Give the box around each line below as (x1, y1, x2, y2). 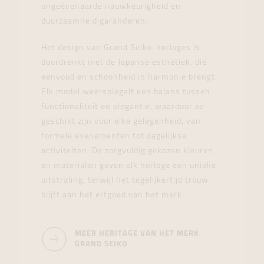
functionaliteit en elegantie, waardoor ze (41, 103, 204, 112)
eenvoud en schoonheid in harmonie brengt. (41, 73, 217, 82)
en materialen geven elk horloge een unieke (41, 161, 216, 171)
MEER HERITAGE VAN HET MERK (75, 230, 199, 238)
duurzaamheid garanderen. (41, 17, 148, 27)
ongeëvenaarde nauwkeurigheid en (41, 2, 181, 12)
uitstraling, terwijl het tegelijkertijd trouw (41, 176, 209, 186)
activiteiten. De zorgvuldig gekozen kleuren (41, 147, 213, 156)
